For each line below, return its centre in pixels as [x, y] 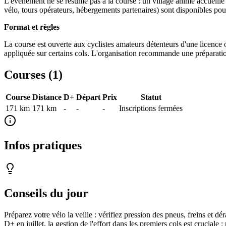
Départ [88, 97]
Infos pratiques [43, 146]
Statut [151, 97]
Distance [47, 97]
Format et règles [32, 27]
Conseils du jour [46, 193]
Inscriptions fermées [151, 108]
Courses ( [28, 74]
